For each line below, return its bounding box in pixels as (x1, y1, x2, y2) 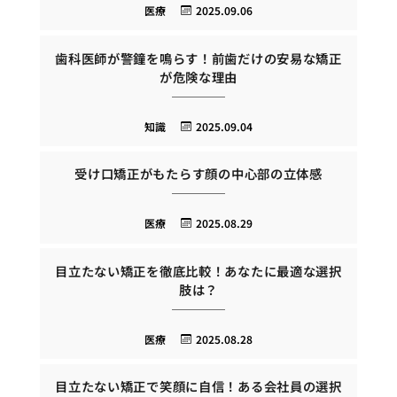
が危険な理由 (159, 66, 238, 86)
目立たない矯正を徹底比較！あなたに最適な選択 (55, 261, 342, 280)
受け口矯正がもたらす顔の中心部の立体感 (74, 164, 323, 183)
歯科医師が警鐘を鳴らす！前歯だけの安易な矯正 (55, 48, 342, 67)
